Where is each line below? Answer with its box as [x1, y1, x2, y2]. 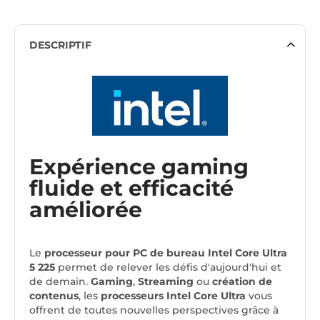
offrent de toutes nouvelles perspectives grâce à [29, 304, 279, 317]
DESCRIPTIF [29, 39, 91, 52]
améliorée [29, 196, 142, 224]
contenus [29, 289, 79, 303]
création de [212, 275, 272, 289]
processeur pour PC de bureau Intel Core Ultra [44, 246, 287, 260]
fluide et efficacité [29, 175, 234, 202]
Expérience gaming [29, 154, 249, 181]
